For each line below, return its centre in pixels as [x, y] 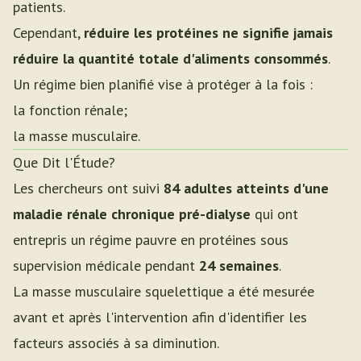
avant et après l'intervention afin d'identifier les [160, 317]
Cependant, [48, 33]
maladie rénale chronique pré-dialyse [132, 214]
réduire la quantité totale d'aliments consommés [170, 58]
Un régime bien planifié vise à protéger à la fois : [163, 84]
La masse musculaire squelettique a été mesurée [164, 291]
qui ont [274, 214]
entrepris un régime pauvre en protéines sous [151, 240]
